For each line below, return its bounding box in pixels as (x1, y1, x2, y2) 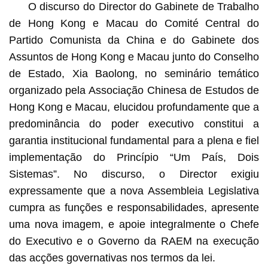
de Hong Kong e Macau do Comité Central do (8, 17, 260, 29)
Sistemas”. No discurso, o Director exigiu (8, 167, 260, 180)
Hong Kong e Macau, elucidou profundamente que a (8, 100, 260, 113)
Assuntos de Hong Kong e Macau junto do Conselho (8, 50, 260, 63)
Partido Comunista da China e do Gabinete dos (8, 33, 260, 46)
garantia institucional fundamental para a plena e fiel (8, 134, 260, 147)
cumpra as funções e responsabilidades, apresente (8, 201, 260, 214)
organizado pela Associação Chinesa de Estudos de (8, 84, 260, 96)
